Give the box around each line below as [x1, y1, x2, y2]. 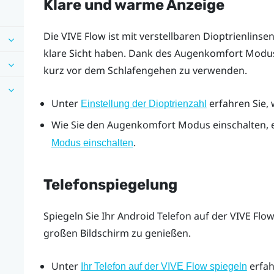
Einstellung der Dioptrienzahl [80, 98, 207, 109]
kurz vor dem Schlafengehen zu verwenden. [43, 64, 247, 78]
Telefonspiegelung [43, 176, 177, 193]
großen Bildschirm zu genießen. [43, 226, 191, 240]
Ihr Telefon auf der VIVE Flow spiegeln [80, 261, 247, 272]
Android [117, 209, 155, 223]
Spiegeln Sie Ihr [43, 209, 117, 223]
